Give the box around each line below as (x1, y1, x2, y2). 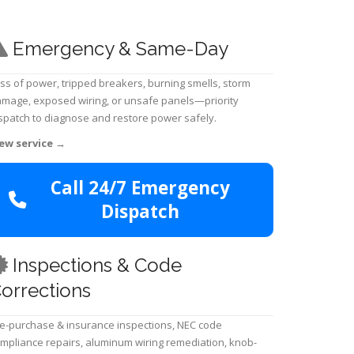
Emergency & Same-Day (8, 37, 228, 61)
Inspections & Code (8, 254, 182, 277)
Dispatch (100, 199, 179, 224)
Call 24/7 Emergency (50, 175, 230, 201)
